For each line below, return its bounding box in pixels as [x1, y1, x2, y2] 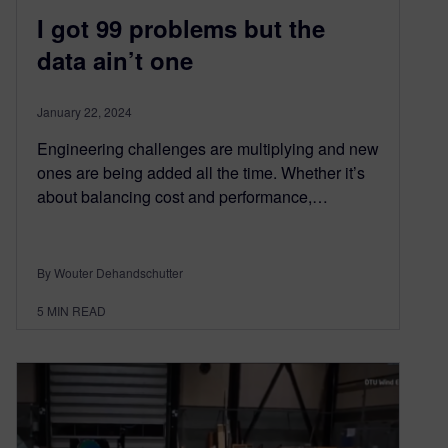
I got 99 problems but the [37, 11, 325, 46]
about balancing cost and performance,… [37, 185, 328, 209]
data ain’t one [37, 43, 193, 78]
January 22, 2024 [37, 103, 132, 121]
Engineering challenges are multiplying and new [37, 137, 379, 161]
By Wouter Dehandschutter [37, 264, 183, 282]
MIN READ [47, 302, 106, 320]
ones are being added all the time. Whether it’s [37, 161, 365, 185]
